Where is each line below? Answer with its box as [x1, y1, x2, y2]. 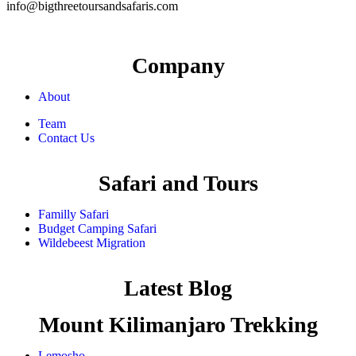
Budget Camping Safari [38, 222, 157, 236]
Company [131, 53, 225, 79]
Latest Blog [124, 276, 232, 301]
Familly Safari [38, 207, 109, 222]
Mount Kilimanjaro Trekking [38, 312, 318, 338]
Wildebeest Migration [38, 236, 145, 250]
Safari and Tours [98, 171, 258, 196]
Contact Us [38, 131, 95, 145]
